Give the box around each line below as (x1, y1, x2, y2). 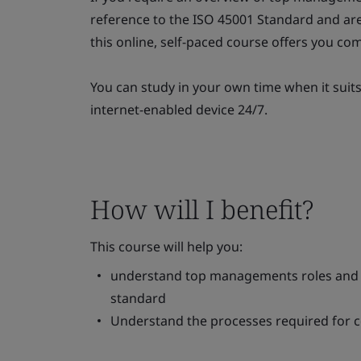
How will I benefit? (90, 192, 313, 226)
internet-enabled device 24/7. (90, 101, 268, 118)
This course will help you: (90, 238, 243, 255)
